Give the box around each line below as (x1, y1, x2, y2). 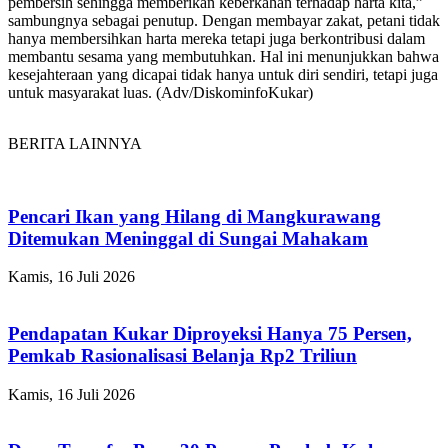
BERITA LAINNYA (8, 134, 142, 152)
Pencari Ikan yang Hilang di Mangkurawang (8, 205, 381, 227)
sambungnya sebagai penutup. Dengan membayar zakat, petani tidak (8, 11, 440, 29)
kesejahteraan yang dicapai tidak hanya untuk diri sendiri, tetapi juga (8, 65, 438, 83)
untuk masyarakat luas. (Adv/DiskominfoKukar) (8, 83, 313, 101)
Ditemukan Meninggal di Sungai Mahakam (8, 227, 368, 249)
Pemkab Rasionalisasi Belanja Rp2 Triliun (8, 345, 357, 367)
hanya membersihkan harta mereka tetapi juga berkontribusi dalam (8, 29, 425, 47)
